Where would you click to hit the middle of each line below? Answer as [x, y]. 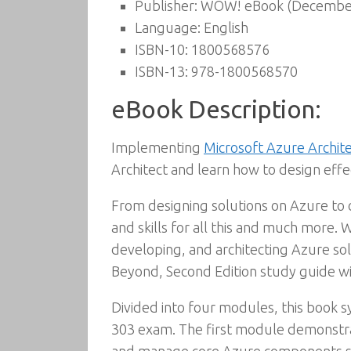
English [224, 27]
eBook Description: [216, 109]
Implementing [157, 147]
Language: [168, 27]
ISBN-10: [161, 49]
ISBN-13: [161, 71]
